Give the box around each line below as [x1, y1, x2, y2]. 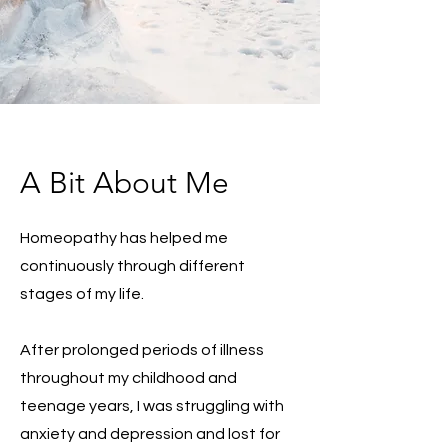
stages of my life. [20, 285, 147, 302]
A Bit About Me [20, 164, 229, 201]
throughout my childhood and [20, 369, 237, 386]
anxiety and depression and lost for [20, 425, 280, 442]
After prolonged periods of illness [20, 341, 264, 358]
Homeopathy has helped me [20, 229, 228, 246]
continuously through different [20, 257, 245, 274]
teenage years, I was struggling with [20, 397, 284, 414]
